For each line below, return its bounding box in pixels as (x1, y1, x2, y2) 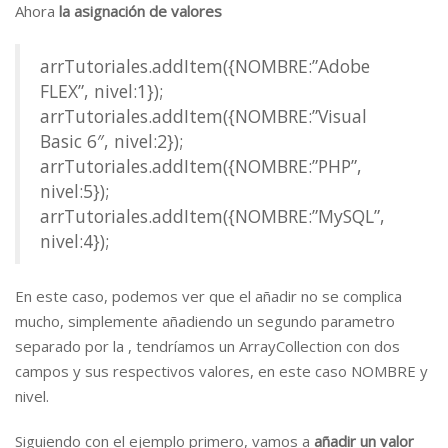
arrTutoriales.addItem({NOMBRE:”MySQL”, (40, 204, 385, 228)
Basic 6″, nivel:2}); (40, 129, 183, 153)
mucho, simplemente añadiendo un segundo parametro (15, 311, 395, 331)
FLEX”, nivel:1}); (40, 79, 163, 103)
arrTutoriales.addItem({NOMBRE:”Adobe (40, 54, 370, 78)
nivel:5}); (40, 179, 109, 203)
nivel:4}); (40, 229, 109, 253)
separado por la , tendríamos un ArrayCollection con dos (15, 336, 400, 356)
